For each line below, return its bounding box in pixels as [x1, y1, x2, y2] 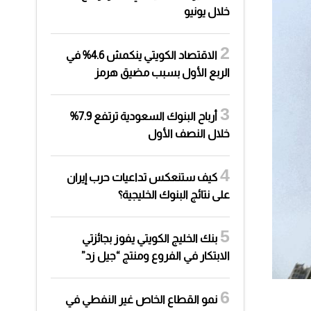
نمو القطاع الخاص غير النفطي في [65, 294, 217, 305]
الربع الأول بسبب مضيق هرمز [94, 67, 230, 78]
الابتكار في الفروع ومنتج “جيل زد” [81, 250, 230, 262]
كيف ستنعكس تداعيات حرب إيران [67, 171, 217, 183]
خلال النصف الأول [148, 128, 230, 140]
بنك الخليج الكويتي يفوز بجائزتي [82, 233, 217, 244]
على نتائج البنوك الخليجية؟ [118, 189, 230, 201]
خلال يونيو [184, 6, 230, 17]
